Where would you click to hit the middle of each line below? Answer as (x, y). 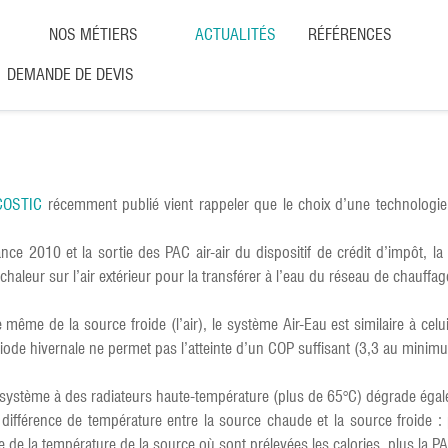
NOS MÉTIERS (93, 34)
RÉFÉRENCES (350, 34)
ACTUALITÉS (235, 34)
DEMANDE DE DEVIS (70, 74)
